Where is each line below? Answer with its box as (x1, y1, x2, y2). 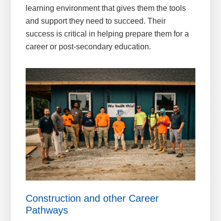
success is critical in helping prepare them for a (26, 29, 189, 38)
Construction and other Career (26, 193, 159, 204)
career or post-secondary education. (26, 42, 151, 51)
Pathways (26, 205, 69, 216)
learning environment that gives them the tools (26, 3, 186, 12)
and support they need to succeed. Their (26, 16, 166, 25)
